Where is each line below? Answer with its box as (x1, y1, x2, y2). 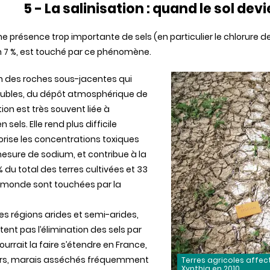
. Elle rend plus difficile (26, 118, 117, 130)
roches (21, 73, 54, 85)
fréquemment (87, 254, 149, 266)
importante (71, 31, 120, 43)
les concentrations (19, 133, 102, 145)
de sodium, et (26, 148, 88, 160)
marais (11, 254, 42, 266)
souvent (51, 103, 86, 115)
